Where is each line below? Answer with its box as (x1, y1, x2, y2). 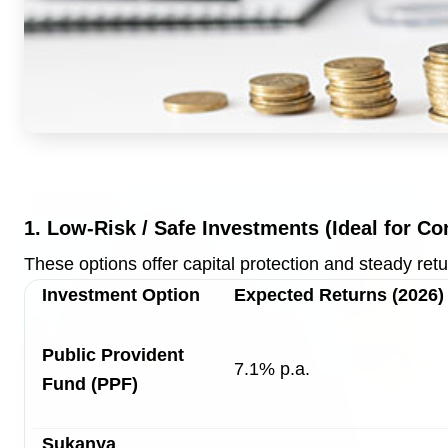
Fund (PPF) (42, 374, 138, 394)
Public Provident (42, 345, 184, 365)
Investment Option (42, 285, 200, 305)
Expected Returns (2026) (234, 285, 444, 305)
